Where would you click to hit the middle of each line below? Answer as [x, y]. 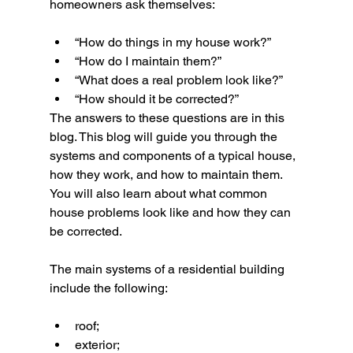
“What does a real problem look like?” [178, 80]
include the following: [108, 288]
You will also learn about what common [160, 194]
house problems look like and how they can [171, 213]
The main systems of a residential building [168, 269]
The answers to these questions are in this [168, 118]
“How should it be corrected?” [156, 99]
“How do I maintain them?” [148, 61]
